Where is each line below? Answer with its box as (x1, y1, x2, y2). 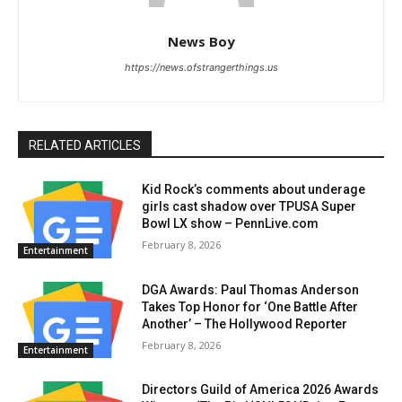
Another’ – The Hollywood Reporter (142, 316, 348, 331)
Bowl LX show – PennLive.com (142, 216, 319, 232)
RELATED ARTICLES (29, 138, 141, 153)
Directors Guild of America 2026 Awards (142, 382, 380, 398)
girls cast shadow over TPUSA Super (142, 199, 357, 214)
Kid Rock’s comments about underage (142, 182, 366, 197)
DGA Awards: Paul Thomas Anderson (142, 282, 360, 297)
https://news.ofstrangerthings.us (124, 61, 278, 74)
